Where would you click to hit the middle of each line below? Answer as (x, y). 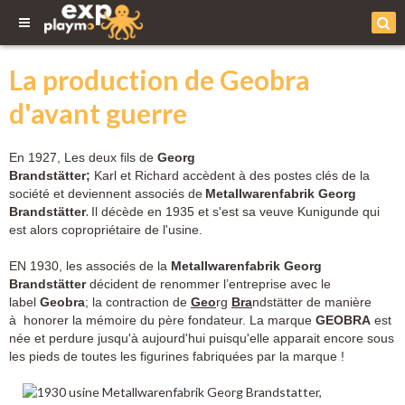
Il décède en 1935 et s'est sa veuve (193, 212)
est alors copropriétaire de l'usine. (106, 230)
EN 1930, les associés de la (90, 266)
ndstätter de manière (312, 302)
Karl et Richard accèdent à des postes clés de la (230, 175)
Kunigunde (328, 212)
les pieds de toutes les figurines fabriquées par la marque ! (177, 356)
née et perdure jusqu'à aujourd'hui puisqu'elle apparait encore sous (202, 338)
